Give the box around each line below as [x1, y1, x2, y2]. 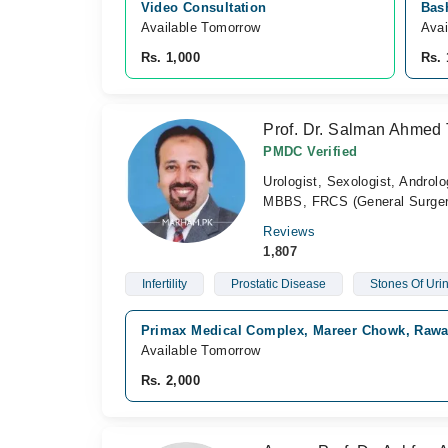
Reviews [263, 224, 315, 239]
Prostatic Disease [230, 277, 326, 291]
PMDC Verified [263, 144, 358, 159]
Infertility [141, 277, 187, 291]
